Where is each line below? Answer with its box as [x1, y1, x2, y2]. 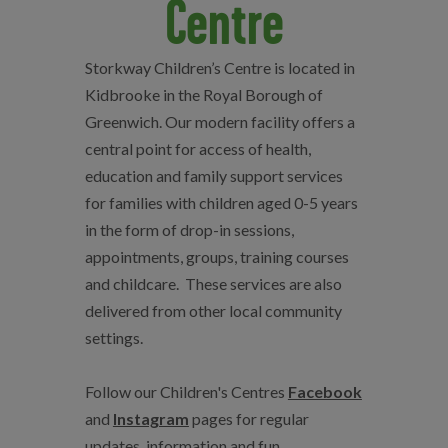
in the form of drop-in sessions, [84, 220, 294, 239]
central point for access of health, [84, 139, 311, 158]
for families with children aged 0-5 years [84, 193, 358, 212]
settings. [84, 328, 143, 347]
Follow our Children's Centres [84, 382, 288, 401]
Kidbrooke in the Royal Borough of [84, 85, 323, 104]
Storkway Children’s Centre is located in [84, 58, 355, 77]
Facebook [287, 382, 362, 401]
